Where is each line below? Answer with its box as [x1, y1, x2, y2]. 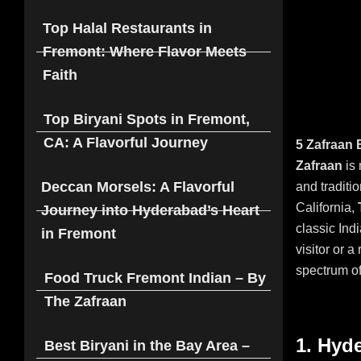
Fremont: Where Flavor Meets [42, 44, 247, 60]
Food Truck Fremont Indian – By [44, 270, 267, 287]
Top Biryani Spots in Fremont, [43, 111, 250, 128]
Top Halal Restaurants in [42, 20, 212, 37]
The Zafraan [44, 293, 127, 310]
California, [296, 200, 358, 214]
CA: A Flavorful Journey [43, 135, 208, 151]
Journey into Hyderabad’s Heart [41, 202, 260, 219]
